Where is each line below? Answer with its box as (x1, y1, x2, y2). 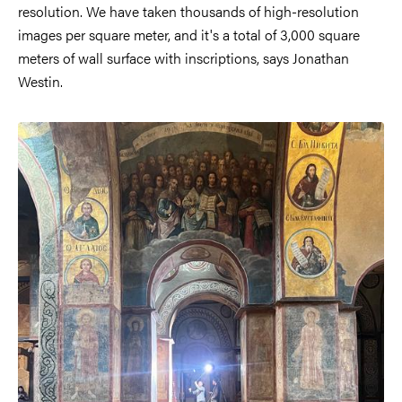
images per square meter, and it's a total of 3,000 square (18, 23, 360, 45)
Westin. (18, 70, 63, 92)
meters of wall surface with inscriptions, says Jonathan (18, 47, 349, 68)
